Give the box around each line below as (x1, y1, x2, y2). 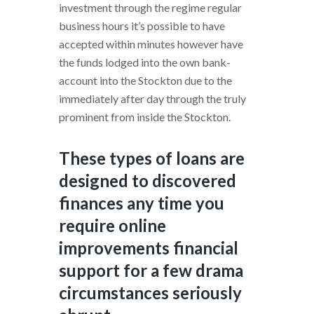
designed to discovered (59, 170, 236, 191)
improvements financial (59, 237, 238, 258)
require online (59, 214, 166, 235)
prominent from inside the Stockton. (59, 109, 231, 123)
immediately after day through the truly (59, 91, 246, 105)
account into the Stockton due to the (59, 73, 232, 87)
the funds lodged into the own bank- (59, 55, 231, 69)
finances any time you (59, 192, 224, 213)
